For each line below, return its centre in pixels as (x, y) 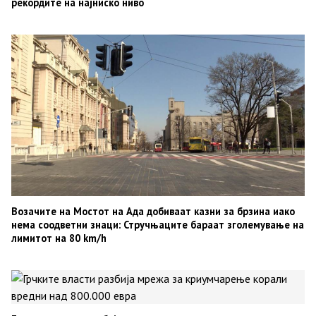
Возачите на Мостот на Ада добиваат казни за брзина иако (153, 212)
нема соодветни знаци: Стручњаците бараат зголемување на (158, 225)
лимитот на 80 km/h (59, 238)
